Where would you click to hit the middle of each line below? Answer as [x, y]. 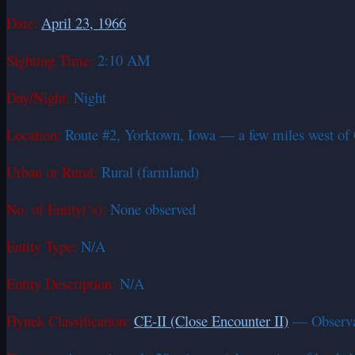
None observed [151, 208]
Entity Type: [42, 246]
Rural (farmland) [148, 171]
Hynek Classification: [68, 320]
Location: [34, 134]
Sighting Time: [50, 59]
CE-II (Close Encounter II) [211, 320]
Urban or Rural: [52, 171]
